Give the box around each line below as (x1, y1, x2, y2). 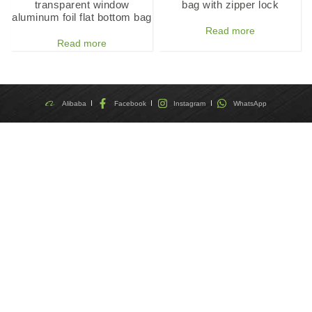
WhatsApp (233, 99, 267, 107)
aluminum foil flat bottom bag (12, 11, 152, 24)
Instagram (173, 99, 206, 107)
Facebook (114, 99, 146, 107)
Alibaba (61, 99, 86, 107)
